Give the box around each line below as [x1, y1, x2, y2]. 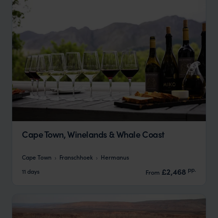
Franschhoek [59, 152, 93, 161]
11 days [22, 167, 39, 176]
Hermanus [101, 152, 129, 161]
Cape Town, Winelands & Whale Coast [22, 128, 164, 141]
